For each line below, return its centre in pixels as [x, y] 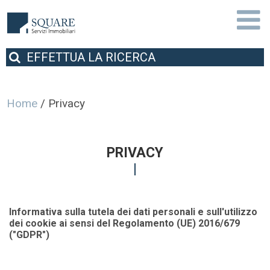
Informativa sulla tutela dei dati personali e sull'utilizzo [133, 212]
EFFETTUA [56, 57]
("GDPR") [30, 235]
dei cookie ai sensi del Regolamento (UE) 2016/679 [125, 223]
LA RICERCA [120, 57]
